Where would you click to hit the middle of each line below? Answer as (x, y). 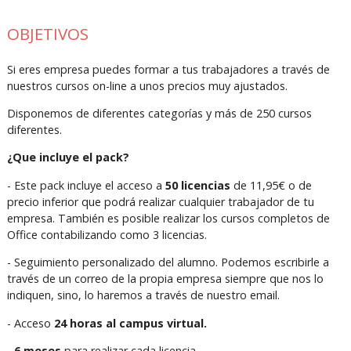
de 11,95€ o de (271, 185)
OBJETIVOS (47, 34)
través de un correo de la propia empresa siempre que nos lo (165, 279)
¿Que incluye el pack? (68, 157)
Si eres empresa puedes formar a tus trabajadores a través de (168, 69)
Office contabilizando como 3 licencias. (107, 234)
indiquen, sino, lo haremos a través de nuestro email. (143, 295)
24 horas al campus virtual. (130, 323)
